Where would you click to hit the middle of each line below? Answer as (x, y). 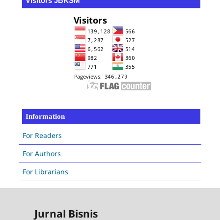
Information (45, 117)
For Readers (42, 135)
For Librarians (45, 171)
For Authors (41, 153)
